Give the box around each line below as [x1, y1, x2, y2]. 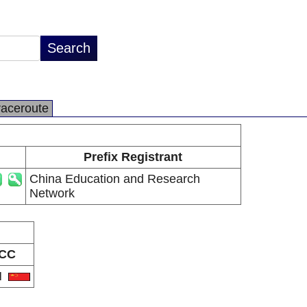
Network [29, 186, 75, 200]
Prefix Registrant [84, 150, 182, 164]
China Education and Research [29, 172, 200, 186]
